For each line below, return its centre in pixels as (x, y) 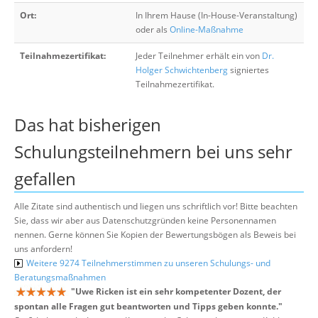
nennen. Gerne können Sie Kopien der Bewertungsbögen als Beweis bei (155, 235)
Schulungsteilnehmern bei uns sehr (153, 152)
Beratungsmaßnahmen (60, 277)
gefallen (45, 179)
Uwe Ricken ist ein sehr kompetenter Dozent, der (178, 291)
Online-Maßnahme (207, 29)
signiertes (248, 70)
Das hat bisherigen (88, 125)
